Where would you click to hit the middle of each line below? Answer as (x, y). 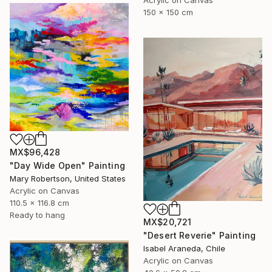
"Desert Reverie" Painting (199, 236)
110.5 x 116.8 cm (39, 203)
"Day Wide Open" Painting (67, 166)
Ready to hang (37, 215)
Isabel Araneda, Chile (184, 249)
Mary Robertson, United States (68, 179)
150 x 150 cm (168, 12)
